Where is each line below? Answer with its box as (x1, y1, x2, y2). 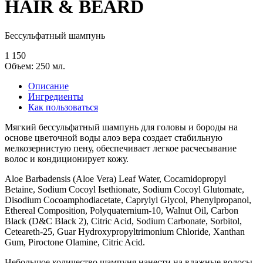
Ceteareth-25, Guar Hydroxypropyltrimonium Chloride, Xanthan (5, 226, 245, 237)
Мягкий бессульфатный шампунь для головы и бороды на (5, 122, 238, 132)
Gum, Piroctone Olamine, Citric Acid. (5, 237, 145, 247)
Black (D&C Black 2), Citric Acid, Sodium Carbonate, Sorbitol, (5, 215, 242, 226)
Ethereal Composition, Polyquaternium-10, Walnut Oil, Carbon (5, 205, 238, 215)
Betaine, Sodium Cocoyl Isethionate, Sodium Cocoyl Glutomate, (5, 184, 244, 194)
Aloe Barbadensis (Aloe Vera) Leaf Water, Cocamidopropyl (5, 173, 226, 184)
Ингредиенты (28, 91, 83, 102)
